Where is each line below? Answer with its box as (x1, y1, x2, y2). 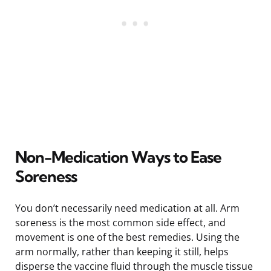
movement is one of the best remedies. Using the (15, 230, 240, 244)
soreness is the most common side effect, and (15, 215, 226, 229)
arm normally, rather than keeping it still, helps (15, 244, 229, 258)
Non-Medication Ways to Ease (15, 146, 221, 167)
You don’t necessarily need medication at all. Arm (15, 201, 240, 215)
